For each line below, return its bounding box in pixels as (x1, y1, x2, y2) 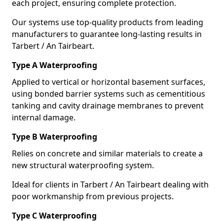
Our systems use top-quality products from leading (12, 17, 203, 28)
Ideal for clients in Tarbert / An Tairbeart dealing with (12, 179, 209, 190)
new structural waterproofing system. (12, 160, 154, 171)
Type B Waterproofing (12, 131, 97, 142)
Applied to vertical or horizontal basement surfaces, (12, 76, 205, 87)
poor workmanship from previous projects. (12, 191, 174, 202)
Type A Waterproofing (12, 60, 97, 71)
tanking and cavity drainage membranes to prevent (12, 100, 204, 111)
